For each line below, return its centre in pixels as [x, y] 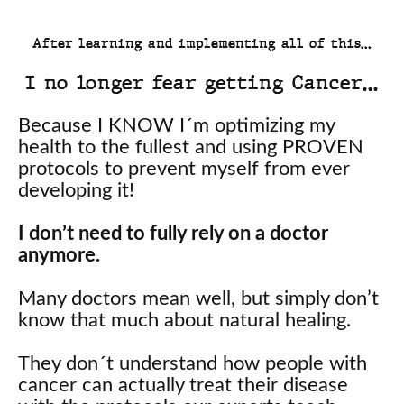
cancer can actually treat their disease [183, 385]
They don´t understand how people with [193, 363]
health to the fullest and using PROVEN [191, 147]
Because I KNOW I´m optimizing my [176, 125]
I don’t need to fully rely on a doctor [173, 233]
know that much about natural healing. [184, 320]
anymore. [59, 255]
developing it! [76, 190]
